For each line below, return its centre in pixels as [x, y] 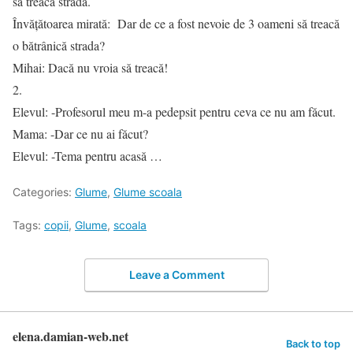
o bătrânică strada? [59, 45]
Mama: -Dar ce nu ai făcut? [80, 134]
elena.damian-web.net [71, 336]
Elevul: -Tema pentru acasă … [87, 156]
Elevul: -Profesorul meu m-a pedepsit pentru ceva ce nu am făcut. [174, 111]
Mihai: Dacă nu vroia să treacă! [90, 67]
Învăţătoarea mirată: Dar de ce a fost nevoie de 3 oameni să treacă [176, 23]
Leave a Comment [176, 274]
